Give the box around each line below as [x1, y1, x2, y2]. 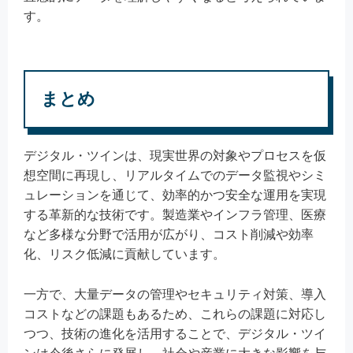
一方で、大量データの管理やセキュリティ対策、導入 [24, 287, 326, 301]
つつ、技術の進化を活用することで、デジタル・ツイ [24, 326, 326, 340]
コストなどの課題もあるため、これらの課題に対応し [24, 307, 326, 321]
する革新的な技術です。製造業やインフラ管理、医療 [24, 208, 326, 222]
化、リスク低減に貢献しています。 [24, 247, 225, 262]
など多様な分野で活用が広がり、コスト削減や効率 [24, 228, 314, 242]
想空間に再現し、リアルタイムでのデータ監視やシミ [24, 169, 326, 183]
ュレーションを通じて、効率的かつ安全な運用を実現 [24, 188, 326, 203]
